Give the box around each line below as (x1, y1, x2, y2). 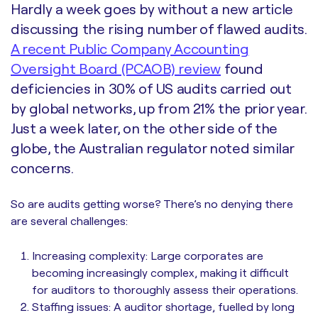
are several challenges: (11, 213, 128, 228)
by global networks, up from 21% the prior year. (11, 99, 307, 117)
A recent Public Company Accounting (11, 39, 249, 57)
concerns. (11, 158, 74, 177)
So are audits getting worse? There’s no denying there (11, 196, 293, 211)
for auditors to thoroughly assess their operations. (32, 282, 298, 297)
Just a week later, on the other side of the (11, 119, 278, 137)
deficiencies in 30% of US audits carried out (11, 79, 292, 97)
